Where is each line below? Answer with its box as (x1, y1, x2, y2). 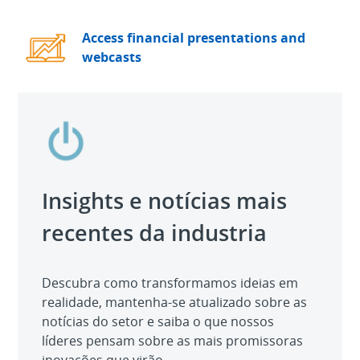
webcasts (82, 48, 142, 67)
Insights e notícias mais (42, 186, 288, 216)
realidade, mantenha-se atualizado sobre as (42, 293, 308, 312)
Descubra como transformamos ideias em (42, 274, 299, 292)
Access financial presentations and (82, 29, 306, 47)
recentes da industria (42, 218, 268, 248)
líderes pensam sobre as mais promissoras (42, 332, 304, 350)
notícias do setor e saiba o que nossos (42, 313, 275, 331)
